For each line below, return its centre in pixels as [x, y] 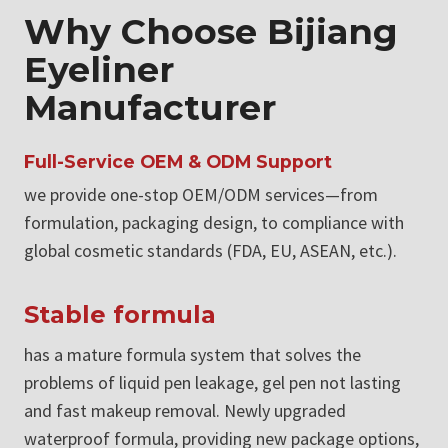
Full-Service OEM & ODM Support [178, 162]
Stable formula [120, 315]
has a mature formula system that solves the [192, 355]
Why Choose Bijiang [211, 32]
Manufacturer [150, 108]
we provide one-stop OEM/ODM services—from [201, 195]
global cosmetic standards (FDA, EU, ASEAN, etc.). [210, 251]
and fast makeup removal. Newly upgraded [185, 411]
